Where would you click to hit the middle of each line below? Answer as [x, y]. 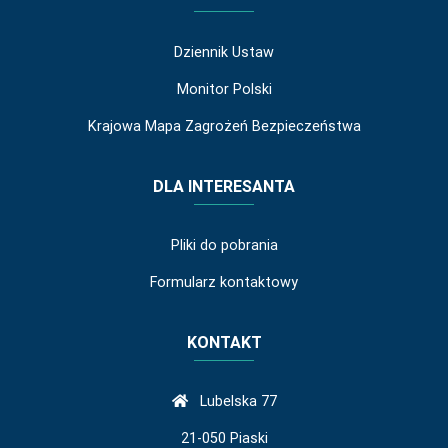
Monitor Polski [224, 89]
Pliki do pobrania [224, 245]
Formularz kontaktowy [224, 282]
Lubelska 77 [236, 401]
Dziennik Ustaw [224, 52]
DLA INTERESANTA [224, 186]
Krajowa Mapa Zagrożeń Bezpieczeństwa [224, 126]
